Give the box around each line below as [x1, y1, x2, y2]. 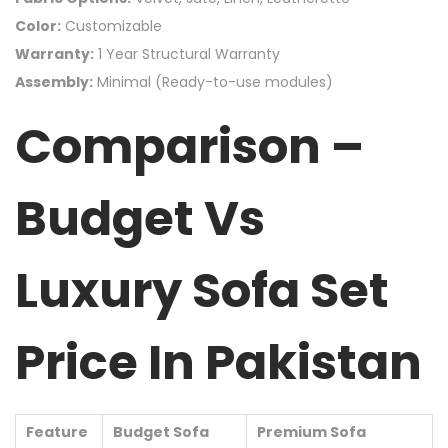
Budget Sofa [113, 422, 209, 443]
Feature [26, 422, 88, 443]
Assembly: [15, 72, 93, 93]
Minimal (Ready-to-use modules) [93, 72, 333, 93]
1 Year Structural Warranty [94, 44, 280, 65]
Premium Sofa [257, 422, 366, 443]
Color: [15, 16, 61, 37]
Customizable [61, 16, 162, 37]
